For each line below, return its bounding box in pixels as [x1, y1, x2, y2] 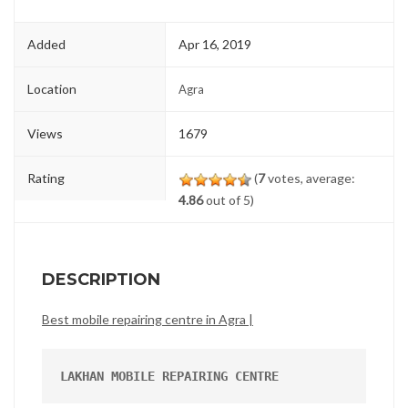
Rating [27, 170, 65, 187]
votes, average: [265, 170, 356, 187]
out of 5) [203, 192, 255, 209]
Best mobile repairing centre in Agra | [42, 311, 253, 328]
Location [27, 81, 76, 97]
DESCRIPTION [42, 270, 160, 291]
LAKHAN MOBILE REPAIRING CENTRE [60, 369, 279, 384]
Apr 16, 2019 [178, 36, 252, 53]
